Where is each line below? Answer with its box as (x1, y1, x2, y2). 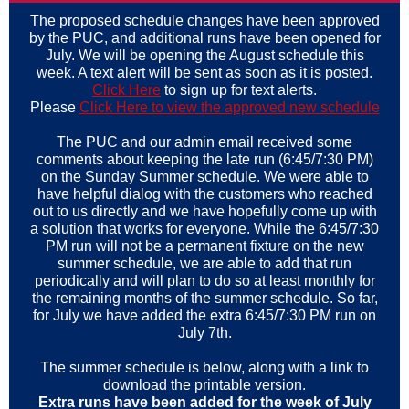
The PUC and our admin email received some (57, 134, 352, 150)
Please (29, 100, 79, 115)
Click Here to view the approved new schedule (79, 100, 380, 115)
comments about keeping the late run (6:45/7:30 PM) (36, 152, 373, 167)
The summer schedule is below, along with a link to (40, 360, 369, 375)
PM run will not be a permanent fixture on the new (45, 238, 364, 254)
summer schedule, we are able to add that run (58, 256, 351, 271)
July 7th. (177, 325, 232, 341)
